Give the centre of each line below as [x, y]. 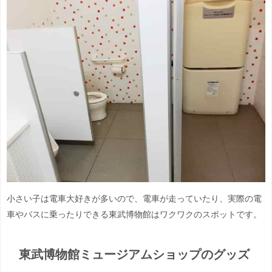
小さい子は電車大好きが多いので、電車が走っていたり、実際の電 [134, 198]
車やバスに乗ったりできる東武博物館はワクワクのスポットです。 [134, 214]
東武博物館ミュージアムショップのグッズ [134, 255]
